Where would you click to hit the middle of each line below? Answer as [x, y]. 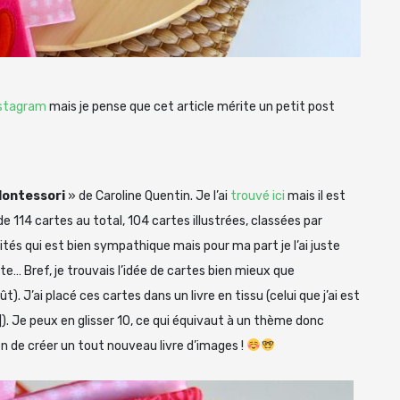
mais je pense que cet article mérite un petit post [191, 106]
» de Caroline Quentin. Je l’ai [148, 196]
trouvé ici [258, 196]
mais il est [315, 196]
